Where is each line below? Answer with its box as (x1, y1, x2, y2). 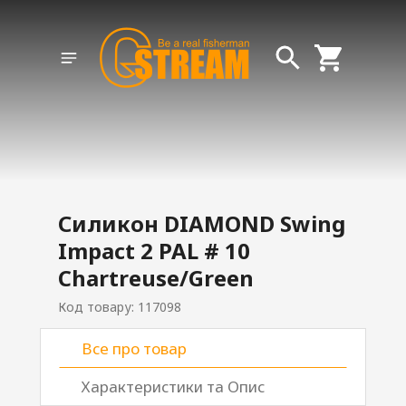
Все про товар (82, 338, 187, 359)
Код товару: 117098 (58, 298, 181, 315)
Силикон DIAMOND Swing (58, 208, 345, 238)
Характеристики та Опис (82, 376, 265, 397)
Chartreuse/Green (58, 263, 254, 293)
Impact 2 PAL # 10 (58, 236, 250, 266)
